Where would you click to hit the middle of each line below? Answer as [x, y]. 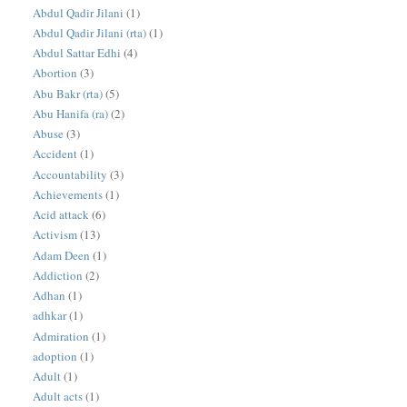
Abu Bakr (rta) [68, 93]
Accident [55, 154]
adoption [55, 356]
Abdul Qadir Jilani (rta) [90, 32]
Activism [55, 235]
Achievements [68, 194]
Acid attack [61, 215]
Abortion [55, 73]
